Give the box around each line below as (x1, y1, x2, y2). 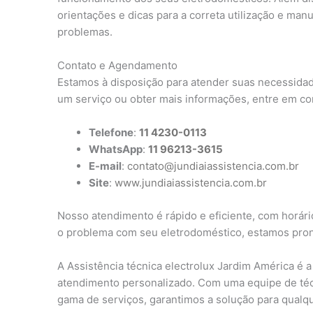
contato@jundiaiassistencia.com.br (127, 159, 299, 173)
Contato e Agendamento (57, 59, 177, 72)
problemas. (57, 25, 112, 38)
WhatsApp (89, 143, 143, 156)
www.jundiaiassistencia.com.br (115, 176, 267, 189)
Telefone (89, 126, 133, 139)
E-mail (89, 159, 122, 173)
